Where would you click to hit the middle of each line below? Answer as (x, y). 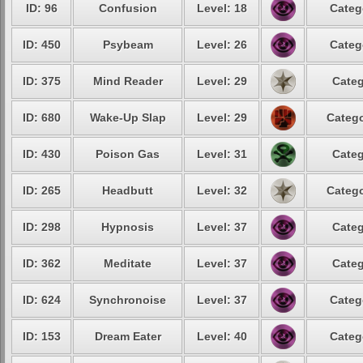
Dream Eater (128, 336)
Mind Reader (128, 81)
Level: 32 (222, 190)
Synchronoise (128, 300)
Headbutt (128, 190)
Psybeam (128, 45)
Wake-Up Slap (128, 117)
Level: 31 (222, 154)
